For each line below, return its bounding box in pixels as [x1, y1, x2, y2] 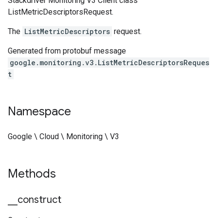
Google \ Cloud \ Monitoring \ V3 [8, 132, 119, 141]
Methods [8, 166, 59, 181]
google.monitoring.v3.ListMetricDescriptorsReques [10, 58, 209, 67]
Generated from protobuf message [8, 46, 126, 55]
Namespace [8, 104, 71, 119]
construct [18, 194, 61, 206]
